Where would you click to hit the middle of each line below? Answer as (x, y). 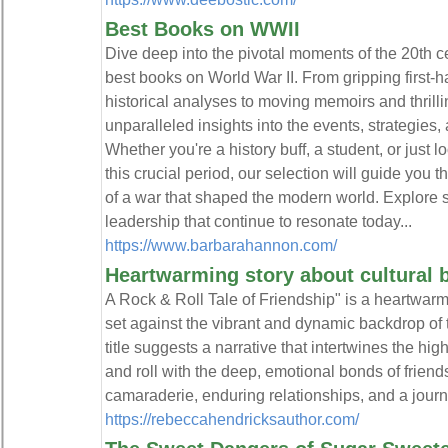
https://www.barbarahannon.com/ (220, 245)
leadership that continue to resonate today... (258, 221)
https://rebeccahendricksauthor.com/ (231, 419)
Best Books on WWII (202, 29)
